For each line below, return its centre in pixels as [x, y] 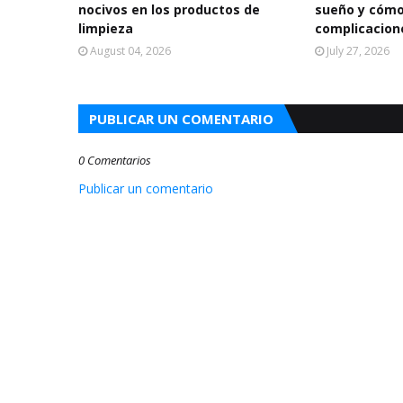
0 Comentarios [115, 160]
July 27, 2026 [358, 51]
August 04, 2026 [130, 51]
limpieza [106, 28]
